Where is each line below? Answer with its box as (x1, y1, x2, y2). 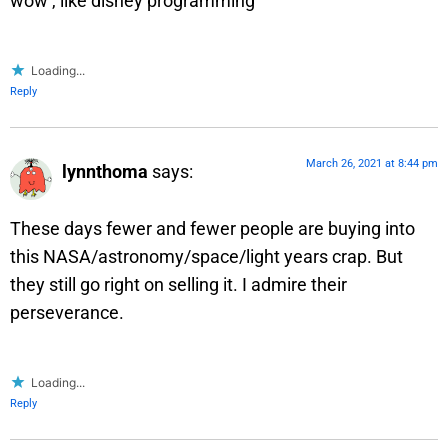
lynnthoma (62, 161, 148, 183)
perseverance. (10, 301, 124, 323)
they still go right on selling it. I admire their (10, 273, 347, 295)
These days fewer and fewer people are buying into (10, 217, 415, 239)
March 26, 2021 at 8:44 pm (306, 157, 438, 171)
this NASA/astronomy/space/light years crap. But (10, 245, 403, 267)
